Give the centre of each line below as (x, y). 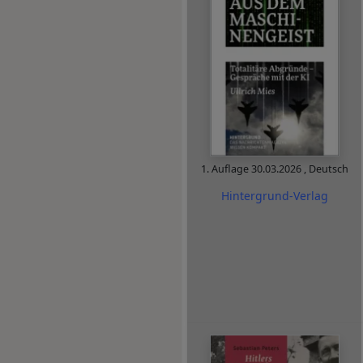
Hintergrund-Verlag (274, 195)
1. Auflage (226, 169)
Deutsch (328, 169)
